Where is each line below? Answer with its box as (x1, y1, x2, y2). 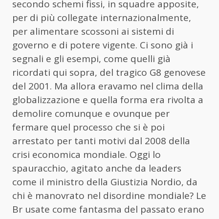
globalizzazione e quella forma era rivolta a (12, 93, 203, 107)
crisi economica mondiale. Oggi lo (12, 148, 161, 161)
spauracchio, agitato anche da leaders (12, 162, 181, 175)
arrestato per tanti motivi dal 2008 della (12, 134, 190, 148)
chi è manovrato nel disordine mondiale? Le (12, 189, 206, 202)
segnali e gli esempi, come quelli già (12, 52, 171, 66)
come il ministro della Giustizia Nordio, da (12, 175, 197, 189)
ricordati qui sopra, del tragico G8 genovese (12, 66, 206, 79)
